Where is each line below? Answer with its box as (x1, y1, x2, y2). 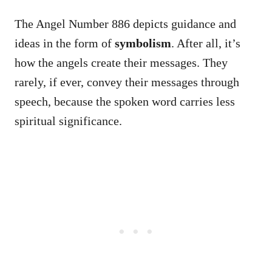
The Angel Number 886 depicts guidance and (15, 17, 236, 31)
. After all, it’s (171, 36, 240, 50)
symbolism (115, 36, 171, 50)
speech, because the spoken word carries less (15, 95, 235, 109)
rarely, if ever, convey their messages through (15, 75, 239, 89)
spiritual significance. (15, 114, 122, 128)
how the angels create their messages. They (15, 56, 228, 70)
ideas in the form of (15, 36, 115, 50)
